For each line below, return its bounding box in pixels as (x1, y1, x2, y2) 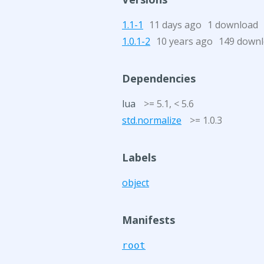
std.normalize (122, 114, 181, 127)
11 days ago (149, 18, 202, 31)
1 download (207, 18, 258, 31)
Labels (122, 150, 156, 164)
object (122, 176, 149, 189)
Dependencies (122, 71, 196, 85)
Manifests (122, 213, 175, 227)
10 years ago (156, 35, 213, 48)
